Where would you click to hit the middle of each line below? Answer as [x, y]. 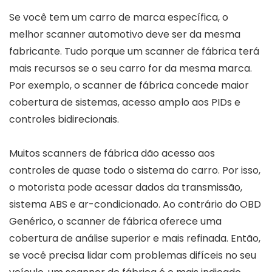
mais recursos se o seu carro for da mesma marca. [131, 68]
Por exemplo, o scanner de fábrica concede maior [129, 85]
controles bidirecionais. [64, 119]
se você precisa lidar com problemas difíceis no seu [133, 255]
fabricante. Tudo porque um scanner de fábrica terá [134, 51]
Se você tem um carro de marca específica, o [119, 17]
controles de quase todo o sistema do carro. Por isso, [135, 170]
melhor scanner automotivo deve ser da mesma [125, 34]
